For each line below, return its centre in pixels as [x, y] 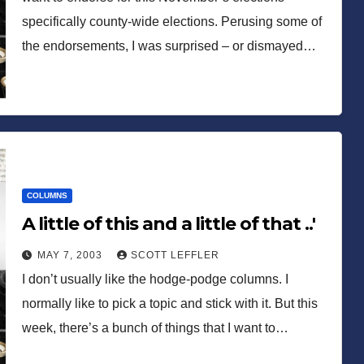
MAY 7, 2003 [71, 255]
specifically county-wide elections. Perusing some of [171, 21]
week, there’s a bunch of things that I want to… [155, 327]
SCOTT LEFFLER [175, 255]
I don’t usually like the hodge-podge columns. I [155, 279]
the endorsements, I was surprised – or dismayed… [169, 45]
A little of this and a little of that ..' [168, 223]
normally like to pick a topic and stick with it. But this [169, 303]
